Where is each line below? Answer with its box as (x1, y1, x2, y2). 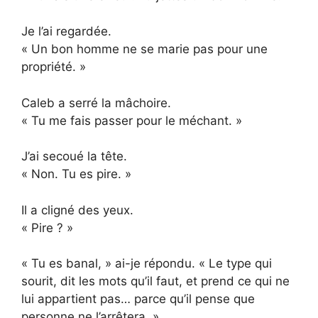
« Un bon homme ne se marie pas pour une (21, 42, 268, 57)
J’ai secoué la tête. (21, 149, 127, 164)
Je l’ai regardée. (21, 24, 111, 39)
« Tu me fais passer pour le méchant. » (21, 113, 242, 128)
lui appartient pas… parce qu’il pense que (21, 292, 255, 307)
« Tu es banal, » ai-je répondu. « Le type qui (21, 256, 272, 271)
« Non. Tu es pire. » (21, 167, 131, 182)
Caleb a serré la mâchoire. (21, 95, 171, 110)
